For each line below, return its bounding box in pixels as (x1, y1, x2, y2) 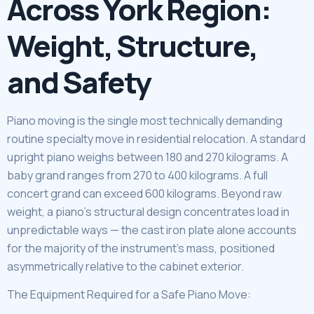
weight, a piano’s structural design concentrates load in (7, 203, 289, 219)
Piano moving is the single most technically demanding (7, 112, 282, 128)
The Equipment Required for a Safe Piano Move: (7, 287, 251, 303)
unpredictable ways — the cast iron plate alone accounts (7, 221, 296, 238)
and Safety (7, 61, 151, 102)
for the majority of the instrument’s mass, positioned (7, 240, 275, 256)
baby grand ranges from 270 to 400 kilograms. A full (7, 167, 268, 183)
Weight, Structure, (7, 25, 257, 66)
